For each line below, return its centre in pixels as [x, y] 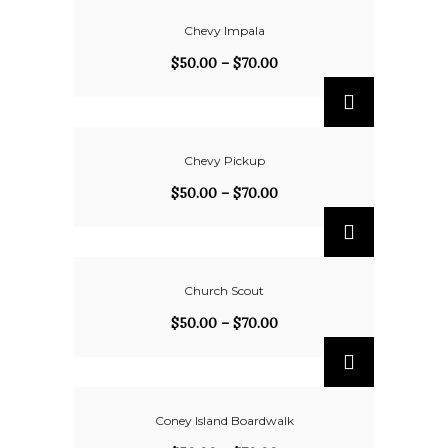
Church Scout [224, 290]
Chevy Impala [224, 30]
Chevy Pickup [224, 160]
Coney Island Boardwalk [224, 420]
